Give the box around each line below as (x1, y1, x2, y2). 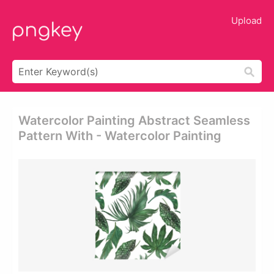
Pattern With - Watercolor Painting (18, 128, 221, 143)
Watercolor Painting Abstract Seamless (18, 113, 250, 128)
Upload (231, 15, 262, 26)
